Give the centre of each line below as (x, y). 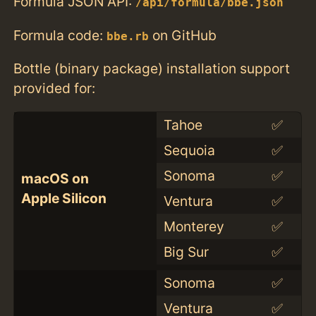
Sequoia (189, 150)
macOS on (55, 178)
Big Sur (186, 251)
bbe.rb (128, 36)
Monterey (194, 226)
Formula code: (60, 35)
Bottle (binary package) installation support (152, 68)
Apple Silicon (63, 198)
